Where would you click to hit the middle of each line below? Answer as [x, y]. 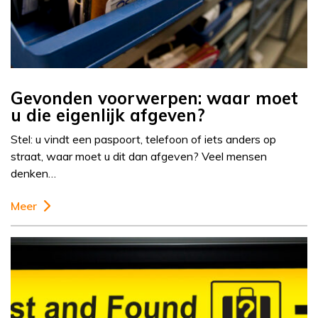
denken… [33, 174]
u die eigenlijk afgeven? [108, 115]
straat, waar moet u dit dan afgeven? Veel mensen [139, 157]
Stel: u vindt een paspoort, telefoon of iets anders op [143, 139]
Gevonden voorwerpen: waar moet [154, 98]
